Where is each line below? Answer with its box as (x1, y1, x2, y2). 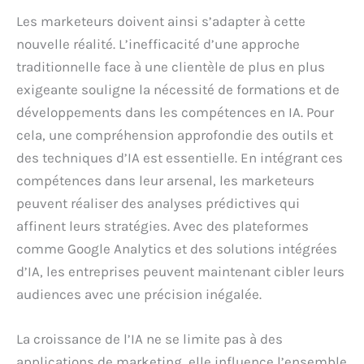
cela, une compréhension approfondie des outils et (16, 126, 333, 143)
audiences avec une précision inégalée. (16, 285, 262, 302)
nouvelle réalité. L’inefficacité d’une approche (16, 35, 300, 52)
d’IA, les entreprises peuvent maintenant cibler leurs (16, 262, 344, 279)
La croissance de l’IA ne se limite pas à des (16, 330, 283, 347)
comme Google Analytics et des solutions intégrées (16, 240, 337, 257)
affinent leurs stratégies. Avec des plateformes (16, 217, 309, 234)
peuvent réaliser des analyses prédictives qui (16, 194, 300, 211)
